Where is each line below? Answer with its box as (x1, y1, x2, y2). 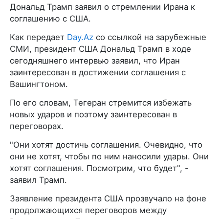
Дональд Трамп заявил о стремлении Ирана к (10, 1, 195, 12)
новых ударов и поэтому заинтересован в (10, 109, 177, 119)
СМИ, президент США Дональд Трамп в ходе (10, 44, 191, 54)
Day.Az (67, 32, 93, 42)
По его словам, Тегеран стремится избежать (10, 97, 192, 108)
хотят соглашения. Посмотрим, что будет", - (10, 163, 189, 173)
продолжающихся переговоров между (10, 205, 167, 215)
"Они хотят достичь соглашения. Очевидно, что (10, 139, 202, 150)
